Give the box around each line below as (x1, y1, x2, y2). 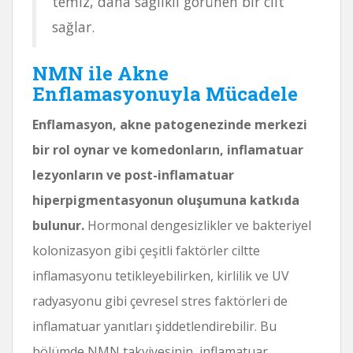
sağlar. (52, 17, 95, 36)
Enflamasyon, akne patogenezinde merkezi (32, 115, 307, 133)
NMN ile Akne (32, 60, 169, 86)
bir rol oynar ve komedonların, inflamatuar (32, 140, 303, 158)
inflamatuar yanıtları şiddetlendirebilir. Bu (32, 317, 277, 335)
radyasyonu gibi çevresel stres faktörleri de (32, 292, 288, 310)
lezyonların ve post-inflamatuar (32, 165, 234, 184)
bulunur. (32, 216, 84, 234)
